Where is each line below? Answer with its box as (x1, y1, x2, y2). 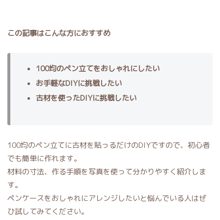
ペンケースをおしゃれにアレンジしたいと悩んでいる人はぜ (7, 193, 206, 204)
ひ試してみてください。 (7, 206, 88, 217)
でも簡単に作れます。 (7, 153, 81, 164)
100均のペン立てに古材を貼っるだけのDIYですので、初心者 (7, 140, 210, 151)
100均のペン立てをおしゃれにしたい (35, 63, 160, 74)
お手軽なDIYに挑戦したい (35, 78, 122, 89)
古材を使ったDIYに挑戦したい (35, 93, 137, 104)
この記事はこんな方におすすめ (7, 28, 110, 39)
